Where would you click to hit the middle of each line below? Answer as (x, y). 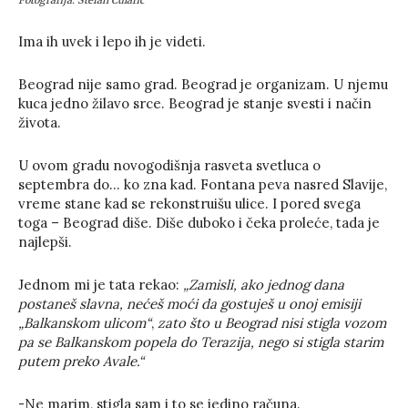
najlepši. (45, 242)
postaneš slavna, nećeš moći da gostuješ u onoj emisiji (189, 304)
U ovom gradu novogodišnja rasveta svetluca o (169, 166)
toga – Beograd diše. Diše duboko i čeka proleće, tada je (199, 223)
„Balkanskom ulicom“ (85, 323)
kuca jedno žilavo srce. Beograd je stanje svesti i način (195, 104)
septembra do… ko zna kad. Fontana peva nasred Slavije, (203, 185)
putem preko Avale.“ (81, 362)
